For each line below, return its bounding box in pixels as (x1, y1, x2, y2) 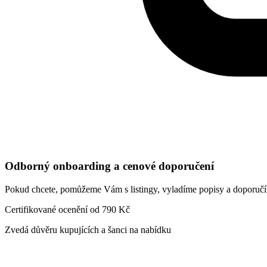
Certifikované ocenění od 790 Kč (5, 204, 130, 215)
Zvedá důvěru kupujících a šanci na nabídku (5, 225, 171, 235)
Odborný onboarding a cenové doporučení (5, 160, 214, 173)
